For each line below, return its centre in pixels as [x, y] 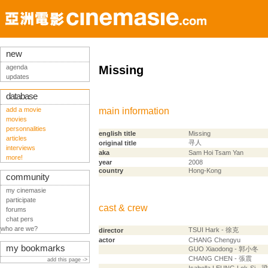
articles [16, 138]
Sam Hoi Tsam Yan [216, 153]
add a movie [24, 109]
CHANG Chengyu [214, 240]
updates [18, 77]
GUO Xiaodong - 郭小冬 [223, 249]
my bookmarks [36, 248]
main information [134, 111]
